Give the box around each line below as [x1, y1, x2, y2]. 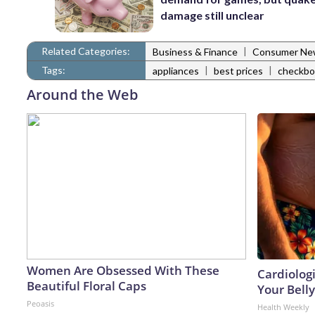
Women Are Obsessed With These [27, 262, 219, 278]
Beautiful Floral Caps [27, 277, 146, 294]
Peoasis [27, 297, 54, 309]
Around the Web [27, 84, 138, 104]
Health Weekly [257, 301, 309, 312]
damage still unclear [160, 8, 265, 22]
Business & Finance [153, 46, 238, 58]
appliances [153, 65, 199, 77]
